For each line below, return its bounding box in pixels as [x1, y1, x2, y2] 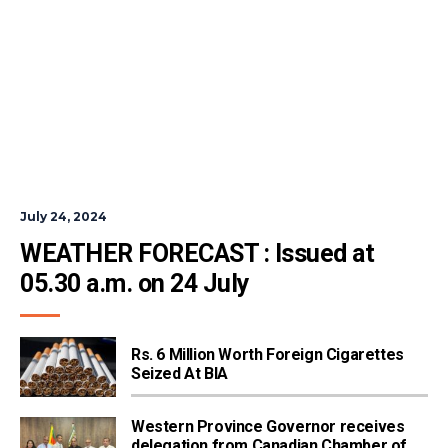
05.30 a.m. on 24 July [20, 269, 250, 299]
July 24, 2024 [20, 209, 107, 225]
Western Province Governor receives [131, 417, 405, 437]
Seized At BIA [131, 364, 228, 384]
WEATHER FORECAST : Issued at [20, 239, 374, 269]
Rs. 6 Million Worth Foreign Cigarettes [131, 345, 404, 365]
